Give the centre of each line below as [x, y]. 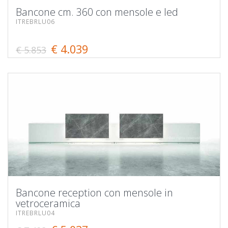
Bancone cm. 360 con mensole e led [97, 12]
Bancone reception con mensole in [94, 192]
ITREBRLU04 [35, 213]
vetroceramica [48, 203]
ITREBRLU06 [35, 21]
